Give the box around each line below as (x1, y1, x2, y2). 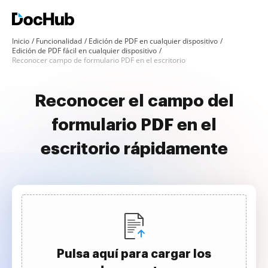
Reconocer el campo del (34, 93, 234, 109)
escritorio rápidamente (40, 141, 228, 157)
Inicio (12, 36, 29, 46)
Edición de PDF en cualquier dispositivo (89, 36, 218, 46)
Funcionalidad (36, 36, 82, 46)
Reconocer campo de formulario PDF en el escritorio (12, 55, 185, 65)
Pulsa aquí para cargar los (57, 248, 211, 260)
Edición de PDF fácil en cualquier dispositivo (12, 45, 157, 56)
